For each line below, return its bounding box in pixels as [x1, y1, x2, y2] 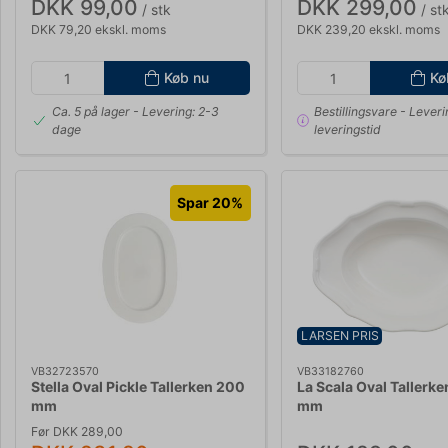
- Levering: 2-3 [129, 103, 219, 119]
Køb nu [163, 69, 209, 87]
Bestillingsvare [313, 103, 397, 119]
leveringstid [313, 121, 381, 137]
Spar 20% [177, 194, 244, 212]
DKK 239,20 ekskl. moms [296, 21, 440, 37]
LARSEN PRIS [300, 327, 379, 343]
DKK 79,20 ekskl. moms [31, 21, 166, 37]
